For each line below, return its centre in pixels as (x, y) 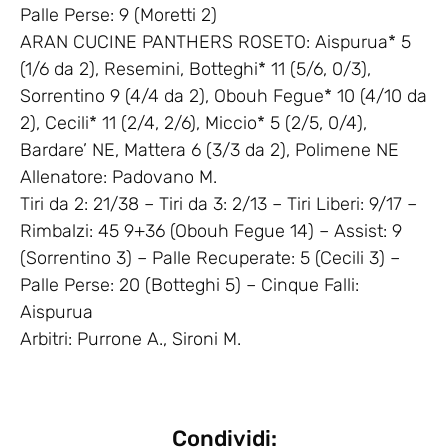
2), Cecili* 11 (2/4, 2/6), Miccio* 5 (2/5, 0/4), (193, 123)
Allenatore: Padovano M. (118, 177)
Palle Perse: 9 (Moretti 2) (118, 15)
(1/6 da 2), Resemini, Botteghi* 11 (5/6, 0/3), (195, 69)
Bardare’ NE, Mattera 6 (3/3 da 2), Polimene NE (209, 150)
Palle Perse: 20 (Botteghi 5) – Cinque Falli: (189, 285)
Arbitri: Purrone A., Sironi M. (130, 339)
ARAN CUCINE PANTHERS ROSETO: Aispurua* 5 (215, 42)
